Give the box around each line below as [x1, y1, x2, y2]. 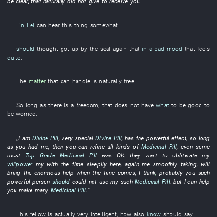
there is [48, 101, 69, 109]
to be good [171, 101, 202, 109]
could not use [72, 177, 108, 185]
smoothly [153, 160, 178, 168]
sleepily [87, 160, 107, 168]
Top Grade [25, 151, 55, 159]
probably [159, 169, 183, 176]
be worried [7, 110, 36, 118]
